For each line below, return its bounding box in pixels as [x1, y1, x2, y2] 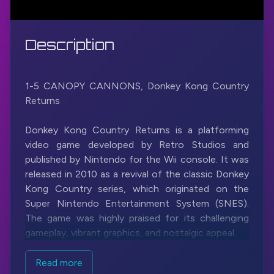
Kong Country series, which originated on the [25, 183, 249, 194]
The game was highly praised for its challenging [25, 212, 249, 224]
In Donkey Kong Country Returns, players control [25, 256, 249, 268]
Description [25, 35, 114, 54]
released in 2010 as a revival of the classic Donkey [25, 168, 249, 180]
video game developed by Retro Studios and [25, 139, 249, 150]
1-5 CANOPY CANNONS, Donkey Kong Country [25, 80, 249, 92]
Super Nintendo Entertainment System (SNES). [25, 198, 249, 209]
